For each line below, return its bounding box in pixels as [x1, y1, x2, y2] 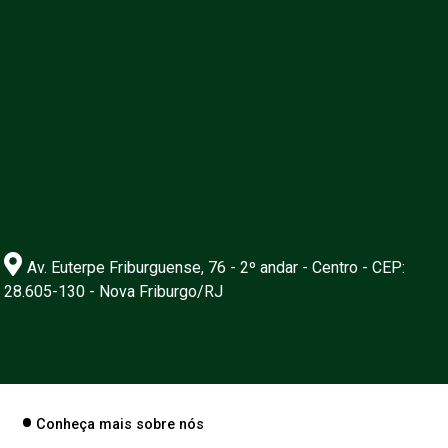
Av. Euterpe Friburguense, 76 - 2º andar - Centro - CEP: [27, 257, 405, 277]
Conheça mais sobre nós [36, 415, 204, 433]
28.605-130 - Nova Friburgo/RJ [4, 281, 223, 301]
